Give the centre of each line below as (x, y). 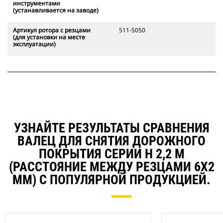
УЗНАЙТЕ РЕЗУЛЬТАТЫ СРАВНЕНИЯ (111, 128)
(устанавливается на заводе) (56, 10)
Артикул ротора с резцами (52, 30)
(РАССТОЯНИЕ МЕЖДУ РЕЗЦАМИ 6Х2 (111, 167)
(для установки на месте (49, 37)
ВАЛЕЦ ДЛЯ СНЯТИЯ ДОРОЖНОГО (111, 141)
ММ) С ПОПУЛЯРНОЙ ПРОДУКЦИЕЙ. (111, 180)
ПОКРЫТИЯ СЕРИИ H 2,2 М (111, 154)
